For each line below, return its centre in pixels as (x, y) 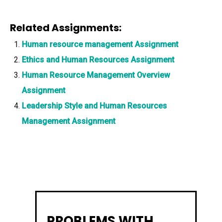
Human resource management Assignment (100, 44)
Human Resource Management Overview (96, 75)
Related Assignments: (66, 28)
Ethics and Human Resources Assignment (98, 60)
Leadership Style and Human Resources (94, 106)
